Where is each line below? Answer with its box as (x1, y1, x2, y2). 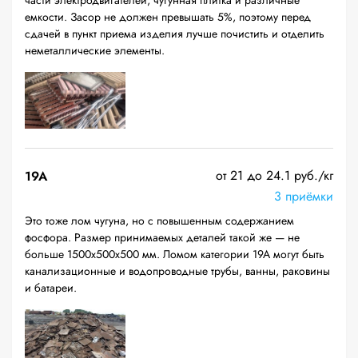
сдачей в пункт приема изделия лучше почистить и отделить (25, 26, 324, 42)
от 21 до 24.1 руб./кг (216, 166, 333, 185)
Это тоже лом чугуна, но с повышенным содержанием (25, 213, 294, 229)
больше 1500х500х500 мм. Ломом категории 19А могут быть (25, 246, 324, 262)
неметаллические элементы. (25, 42, 165, 58)
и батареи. (25, 280, 77, 296)
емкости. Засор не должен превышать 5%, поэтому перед (25, 9, 311, 25)
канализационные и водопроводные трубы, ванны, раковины (25, 263, 330, 279)
